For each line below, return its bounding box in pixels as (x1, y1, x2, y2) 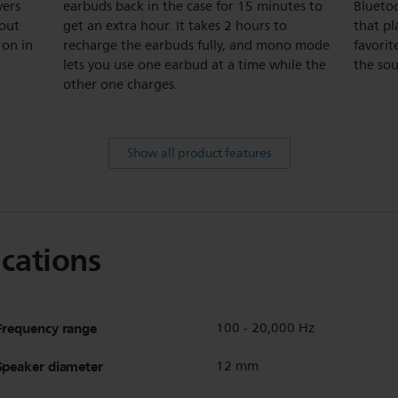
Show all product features (126, 142, 272, 163)
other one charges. (63, 73, 178, 96)
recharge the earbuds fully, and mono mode (63, 34, 330, 57)
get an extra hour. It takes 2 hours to (63, 14, 287, 37)
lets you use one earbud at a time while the (63, 53, 326, 76)
